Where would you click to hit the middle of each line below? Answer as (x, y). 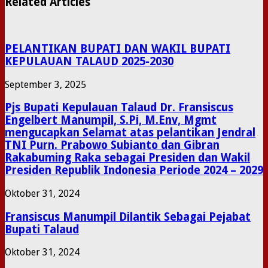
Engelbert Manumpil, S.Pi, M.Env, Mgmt (111, 120)
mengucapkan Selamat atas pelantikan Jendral (130, 133)
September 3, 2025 (45, 84)
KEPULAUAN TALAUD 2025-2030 (89, 61)
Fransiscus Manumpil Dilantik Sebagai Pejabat (128, 217)
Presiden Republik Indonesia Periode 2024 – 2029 (134, 170)
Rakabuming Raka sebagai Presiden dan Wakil (127, 158)
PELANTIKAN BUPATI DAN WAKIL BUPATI (118, 48)
